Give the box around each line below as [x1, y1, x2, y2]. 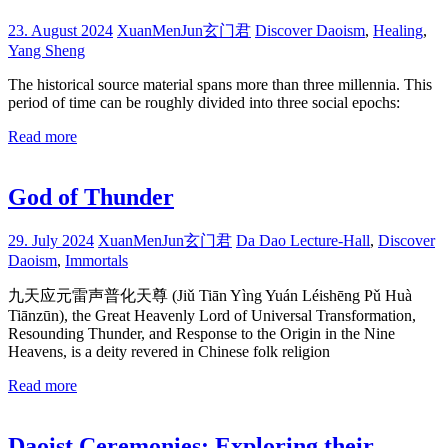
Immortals [65, 252, 128, 270]
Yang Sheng [8, 42, 85, 60]
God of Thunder [8, 184, 174, 211]
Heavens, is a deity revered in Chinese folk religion [8, 343, 330, 361]
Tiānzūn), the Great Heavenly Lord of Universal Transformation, [8, 307, 416, 325]
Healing [373, 22, 423, 40]
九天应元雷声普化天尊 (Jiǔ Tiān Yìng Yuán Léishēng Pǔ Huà [8, 287, 412, 305]
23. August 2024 [8, 22, 113, 40]
